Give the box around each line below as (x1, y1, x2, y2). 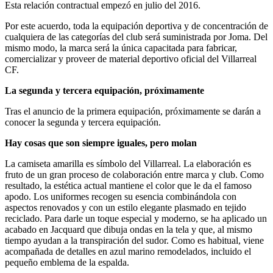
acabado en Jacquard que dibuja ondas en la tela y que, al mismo (5, 224, 252, 235)
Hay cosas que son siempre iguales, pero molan (5, 137, 197, 148)
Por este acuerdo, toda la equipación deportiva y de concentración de (5, 20, 268, 31)
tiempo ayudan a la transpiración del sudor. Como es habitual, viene (5, 235, 264, 246)
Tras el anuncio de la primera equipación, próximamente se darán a (5, 105, 261, 116)
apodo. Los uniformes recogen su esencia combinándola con (5, 191, 236, 202)
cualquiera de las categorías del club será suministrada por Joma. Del (5, 31, 268, 42)
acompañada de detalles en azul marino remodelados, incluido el (5, 246, 251, 257)
